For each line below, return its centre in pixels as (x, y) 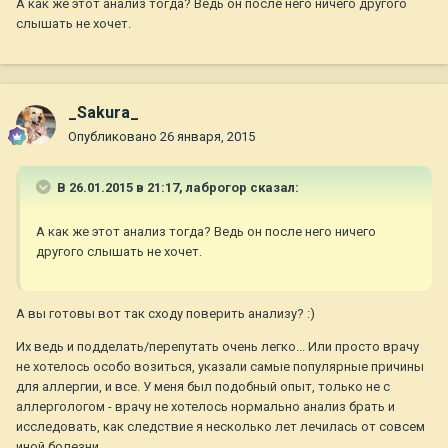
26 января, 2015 (207, 137)
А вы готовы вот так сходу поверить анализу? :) (165, 314)
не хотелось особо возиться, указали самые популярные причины (220, 367)
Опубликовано (114, 137)
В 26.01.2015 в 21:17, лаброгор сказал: (176, 188)
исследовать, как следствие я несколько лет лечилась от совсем (220, 427)
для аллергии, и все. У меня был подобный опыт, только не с (203, 387)
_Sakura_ (103, 113)
